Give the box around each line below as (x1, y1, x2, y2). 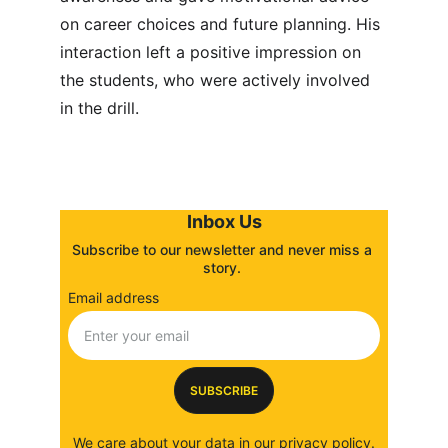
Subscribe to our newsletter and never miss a (72, 241, 376, 258)
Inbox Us (186, 211, 262, 232)
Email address (68, 289, 159, 306)
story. (203, 259, 245, 276)
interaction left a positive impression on (60, 42, 366, 62)
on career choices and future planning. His (60, 14, 385, 34)
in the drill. (60, 98, 139, 118)
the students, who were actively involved (60, 70, 375, 90)
